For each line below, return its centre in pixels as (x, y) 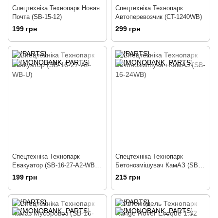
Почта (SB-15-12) (37, 17)
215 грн (128, 177)
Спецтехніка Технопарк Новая (56, 8)
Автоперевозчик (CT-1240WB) (159, 17)
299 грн (128, 28)
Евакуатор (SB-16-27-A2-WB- (54, 165)
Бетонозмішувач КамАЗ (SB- (158, 165)
